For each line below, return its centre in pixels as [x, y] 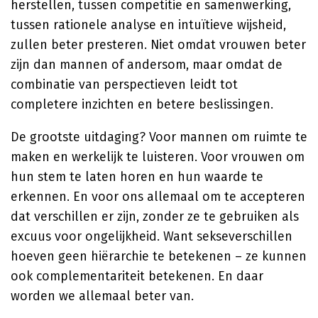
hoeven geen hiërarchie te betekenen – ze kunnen [159, 256]
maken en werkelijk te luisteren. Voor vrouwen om [158, 157]
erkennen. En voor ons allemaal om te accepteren [158, 197]
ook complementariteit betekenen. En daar [137, 276]
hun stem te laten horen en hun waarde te [137, 177]
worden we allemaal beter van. [102, 296]
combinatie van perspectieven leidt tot [124, 84]
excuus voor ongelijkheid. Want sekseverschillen [152, 236]
